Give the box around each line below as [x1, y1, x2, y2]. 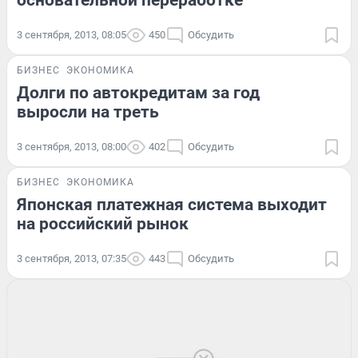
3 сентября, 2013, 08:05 [17, 29, 126, 42]
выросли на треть [17, 102, 159, 122]
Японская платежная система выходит [17, 195, 327, 215]
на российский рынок [17, 214, 189, 234]
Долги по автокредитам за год [17, 83, 260, 103]
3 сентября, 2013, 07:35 [17, 253, 126, 265]
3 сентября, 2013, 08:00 [17, 141, 126, 153]
